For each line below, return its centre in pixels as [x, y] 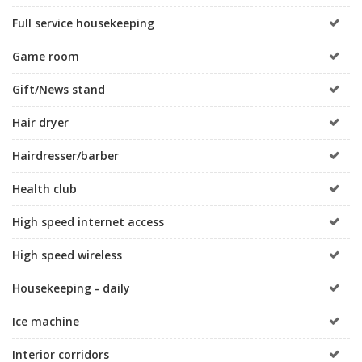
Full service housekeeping [83, 23]
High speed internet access [88, 221]
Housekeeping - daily [71, 288]
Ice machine [46, 321]
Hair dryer [40, 122]
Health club [44, 188]
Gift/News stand [59, 89]
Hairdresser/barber [65, 155]
